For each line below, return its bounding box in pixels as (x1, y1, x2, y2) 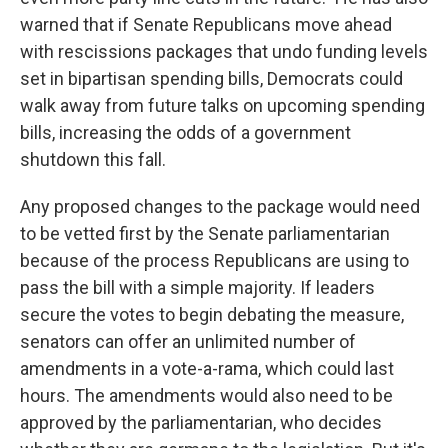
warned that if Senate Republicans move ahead (20, 14, 392, 35)
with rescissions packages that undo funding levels (20, 41, 428, 62)
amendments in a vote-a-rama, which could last (20, 358, 394, 379)
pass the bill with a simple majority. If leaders (20, 277, 375, 298)
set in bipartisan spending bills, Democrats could (20, 68, 403, 89)
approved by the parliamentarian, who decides (20, 412, 382, 433)
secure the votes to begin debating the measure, (20, 304, 404, 325)
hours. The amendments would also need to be (20, 385, 393, 406)
